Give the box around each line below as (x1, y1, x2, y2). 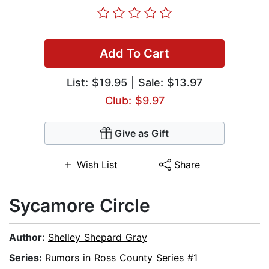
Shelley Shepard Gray (48, 231, 147, 244)
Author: (9, 231, 48, 244)
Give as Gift (115, 127, 169, 140)
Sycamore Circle (9, 195, 150, 217)
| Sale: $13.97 (127, 76, 202, 89)
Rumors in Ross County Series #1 (45, 252, 198, 264)
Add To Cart (100, 46, 169, 61)
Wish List (76, 159, 118, 171)
